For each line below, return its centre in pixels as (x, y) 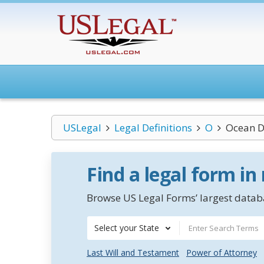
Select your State (127, 228)
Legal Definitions (153, 128)
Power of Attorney (222, 253)
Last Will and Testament (133, 253)
